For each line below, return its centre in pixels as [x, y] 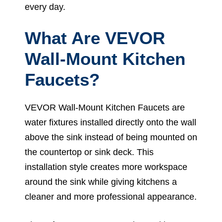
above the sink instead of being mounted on [111, 137]
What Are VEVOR [95, 38]
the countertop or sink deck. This [89, 152]
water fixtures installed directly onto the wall [111, 122]
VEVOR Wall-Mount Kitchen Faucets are [105, 107]
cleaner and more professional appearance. [111, 196]
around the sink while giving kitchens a [101, 182]
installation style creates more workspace [106, 167]
